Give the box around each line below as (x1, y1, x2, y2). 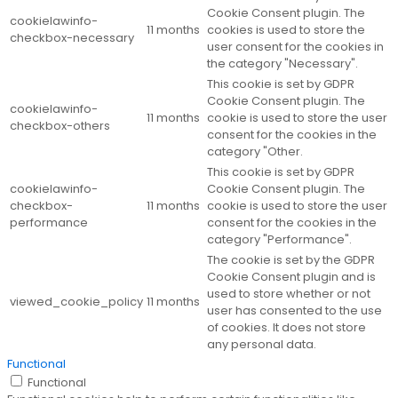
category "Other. (207, 143, 303, 161)
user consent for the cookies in (207, 38, 384, 56)
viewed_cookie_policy (10, 293, 143, 311)
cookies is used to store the (207, 21, 365, 39)
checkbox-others (10, 117, 110, 135)
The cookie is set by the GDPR (207, 251, 375, 269)
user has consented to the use (207, 302, 382, 320)
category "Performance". (207, 231, 352, 249)
